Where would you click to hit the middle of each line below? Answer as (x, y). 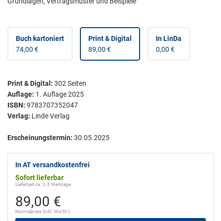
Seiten (76, 83)
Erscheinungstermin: (40, 137)
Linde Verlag (51, 116)
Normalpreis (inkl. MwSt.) (42, 211)
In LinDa (169, 38)
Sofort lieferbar (39, 177)
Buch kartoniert (40, 38)
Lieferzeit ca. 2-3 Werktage (43, 184)
